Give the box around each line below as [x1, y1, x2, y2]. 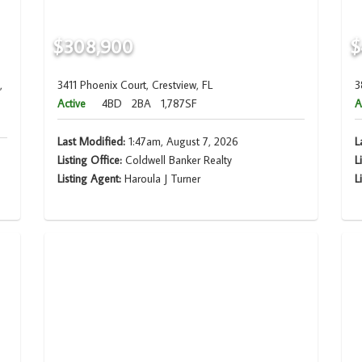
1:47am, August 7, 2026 [124, 134, 238, 149]
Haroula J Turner [124, 171, 200, 187]
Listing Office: [57, 153, 122, 168]
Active [57, 96, 86, 112]
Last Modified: [57, 134, 125, 149]
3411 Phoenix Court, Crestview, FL [57, 78, 213, 93]
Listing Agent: [57, 171, 124, 187]
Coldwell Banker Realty [121, 153, 232, 168]
